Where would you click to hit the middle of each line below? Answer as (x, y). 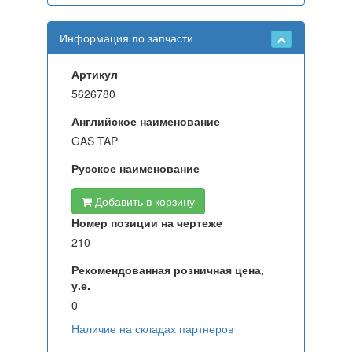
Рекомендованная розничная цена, (168, 269)
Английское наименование (146, 121)
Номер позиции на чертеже (147, 222)
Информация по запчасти (126, 38)
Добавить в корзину (143, 201)
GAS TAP (95, 141)
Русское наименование (136, 168)
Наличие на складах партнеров (152, 328)
